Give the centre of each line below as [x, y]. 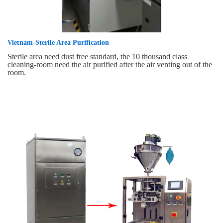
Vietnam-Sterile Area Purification [58, 43]
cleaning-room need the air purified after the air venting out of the [110, 65]
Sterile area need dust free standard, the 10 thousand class [97, 57]
